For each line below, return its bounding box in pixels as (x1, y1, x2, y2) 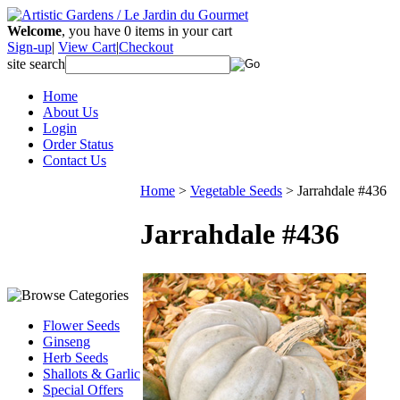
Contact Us (43, 153, 106, 168)
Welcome (7, 23, 62, 38)
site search (7, 56, 65, 71)
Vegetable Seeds (190, 183, 282, 198)
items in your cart (131, 23, 232, 38)
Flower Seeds (43, 318, 120, 333)
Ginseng (43, 334, 90, 349)
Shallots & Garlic (43, 366, 140, 381)
